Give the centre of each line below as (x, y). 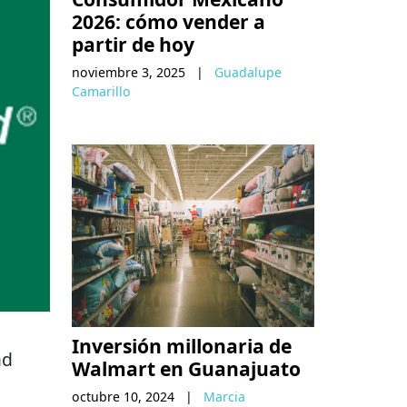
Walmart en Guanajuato (186, 368)
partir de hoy (133, 45)
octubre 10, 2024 (123, 396)
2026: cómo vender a (169, 22)
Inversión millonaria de (182, 345)
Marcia (224, 396)
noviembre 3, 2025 (129, 73)
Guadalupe (248, 73)
